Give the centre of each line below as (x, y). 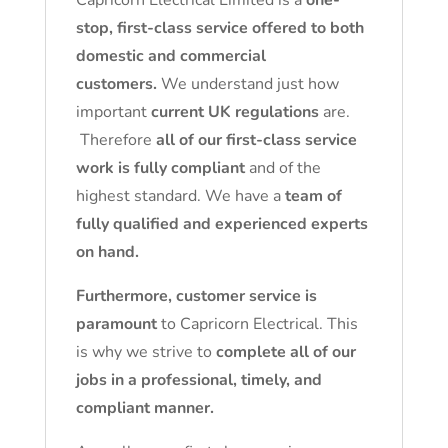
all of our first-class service (256, 140)
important (113, 112)
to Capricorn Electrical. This (257, 324)
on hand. (109, 252)
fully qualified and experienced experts (221, 224)
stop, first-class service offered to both (219, 28)
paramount (116, 324)
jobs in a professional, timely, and (198, 380)
